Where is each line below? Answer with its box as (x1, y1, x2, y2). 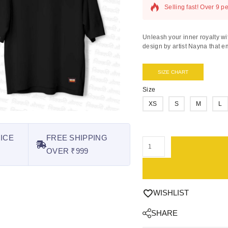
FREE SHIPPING (46, 133, 107, 142)
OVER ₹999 (46, 147, 89, 156)
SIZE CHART (158, 69, 188, 75)
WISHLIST (153, 188, 189, 197)
